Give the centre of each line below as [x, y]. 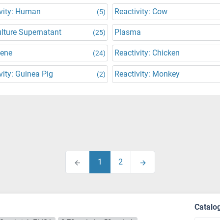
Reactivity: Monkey [147, 74]
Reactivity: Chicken [147, 53]
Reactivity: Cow [141, 12]
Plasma [128, 32]
